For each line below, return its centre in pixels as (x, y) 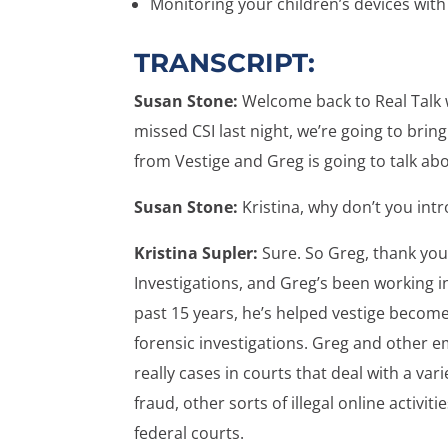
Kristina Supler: (196, 252)
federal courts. (189, 432)
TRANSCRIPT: (225, 62)
